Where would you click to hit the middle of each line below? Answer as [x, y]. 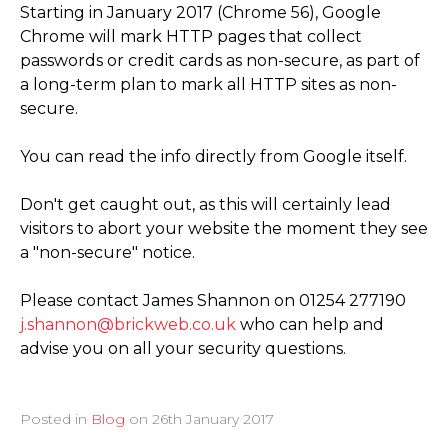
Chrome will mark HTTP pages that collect [191, 37]
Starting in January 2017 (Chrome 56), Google [200, 13]
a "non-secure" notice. [107, 253]
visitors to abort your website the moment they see [224, 229]
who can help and [310, 325]
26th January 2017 [213, 419]
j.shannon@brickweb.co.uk [128, 325]
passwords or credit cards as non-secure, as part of [220, 61]
